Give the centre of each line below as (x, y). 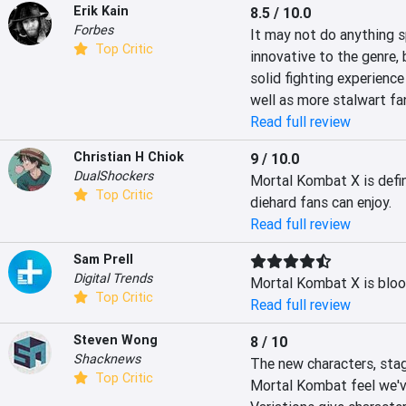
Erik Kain (101, 11)
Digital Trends (113, 278)
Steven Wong (116, 340)
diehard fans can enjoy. (320, 202)
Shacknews (107, 359)
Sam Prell (103, 259)
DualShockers (113, 176)
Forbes (93, 30)
